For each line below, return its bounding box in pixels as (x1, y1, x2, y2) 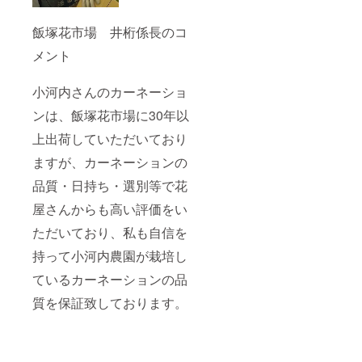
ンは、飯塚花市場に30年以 (32, 105, 189, 124)
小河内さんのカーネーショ (32, 82, 187, 101)
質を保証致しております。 (32, 293, 187, 312)
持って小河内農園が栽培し (32, 246, 187, 265)
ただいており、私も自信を (32, 222, 187, 242)
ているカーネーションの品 (32, 269, 187, 288)
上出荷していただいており (32, 128, 187, 148)
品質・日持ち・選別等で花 (32, 175, 187, 195)
